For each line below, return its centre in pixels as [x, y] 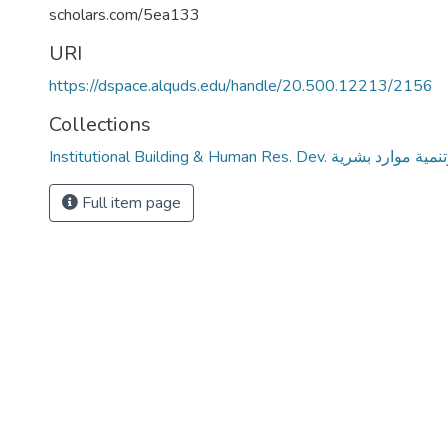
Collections [100, 124]
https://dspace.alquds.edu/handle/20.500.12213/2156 [241, 86]
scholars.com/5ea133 [124, 15]
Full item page [129, 203]
